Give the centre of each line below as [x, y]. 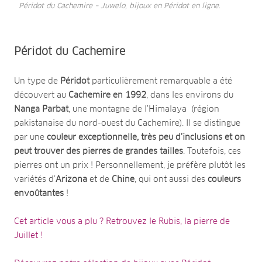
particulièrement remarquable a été [161, 81]
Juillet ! [28, 235]
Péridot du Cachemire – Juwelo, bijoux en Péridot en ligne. [120, 6]
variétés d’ [35, 179]
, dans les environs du [190, 95]
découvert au [41, 95]
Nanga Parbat [41, 109]
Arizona [71, 179]
